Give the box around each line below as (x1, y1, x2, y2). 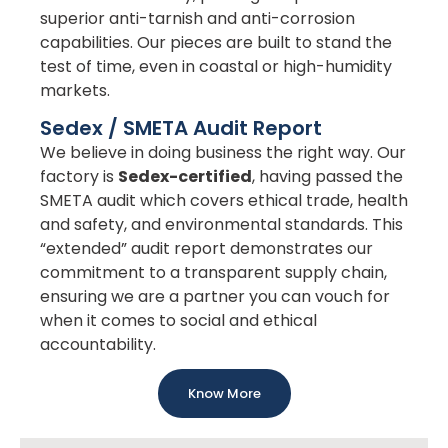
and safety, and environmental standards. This (40, 212, 403, 236)
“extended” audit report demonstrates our (40, 236, 373, 260)
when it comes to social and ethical (40, 308, 317, 332)
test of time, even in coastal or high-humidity (40, 54, 392, 78)
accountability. (40, 332, 156, 356)
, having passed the (252, 164, 403, 188)
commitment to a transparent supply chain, (40, 260, 387, 284)
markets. (40, 78, 110, 102)
